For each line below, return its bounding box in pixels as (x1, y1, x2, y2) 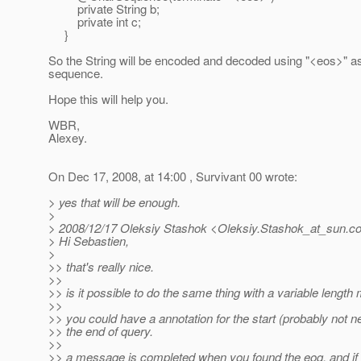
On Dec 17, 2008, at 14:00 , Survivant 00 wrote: (48, 168, 297, 185)
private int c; (48, 13, 141, 31)
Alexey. (48, 129, 87, 147)
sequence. (48, 64, 103, 82)
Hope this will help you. (48, 90, 168, 108)
